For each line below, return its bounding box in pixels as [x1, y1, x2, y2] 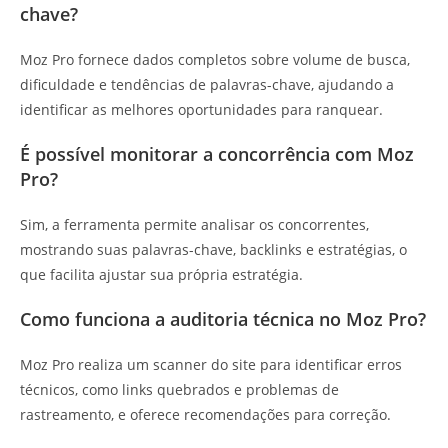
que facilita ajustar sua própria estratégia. [20, 265, 303, 285]
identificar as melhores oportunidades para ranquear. [20, 100, 383, 120]
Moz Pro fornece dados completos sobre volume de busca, [20, 50, 410, 70]
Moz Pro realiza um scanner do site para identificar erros [20, 355, 402, 375]
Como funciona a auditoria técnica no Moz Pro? [20, 307, 426, 332]
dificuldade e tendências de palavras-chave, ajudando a [20, 75, 394, 95]
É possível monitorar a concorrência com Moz [20, 142, 414, 167]
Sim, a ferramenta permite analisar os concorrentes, [20, 215, 369, 235]
